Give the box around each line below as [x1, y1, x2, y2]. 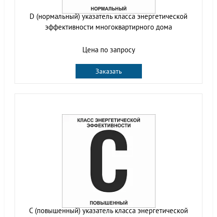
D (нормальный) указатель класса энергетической [30, 11, 187, 21]
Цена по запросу [82, 45, 135, 54]
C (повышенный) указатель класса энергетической [29, 205, 188, 215]
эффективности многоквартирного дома [45, 22, 172, 31]
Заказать [95, 66, 122, 76]
